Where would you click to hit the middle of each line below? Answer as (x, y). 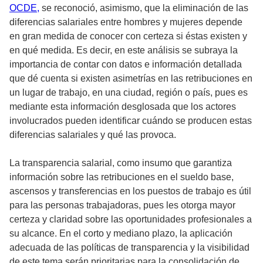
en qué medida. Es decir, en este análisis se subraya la (124, 50)
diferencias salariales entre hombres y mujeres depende (126, 22)
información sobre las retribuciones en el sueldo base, (122, 177)
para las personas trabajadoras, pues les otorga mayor (122, 205)
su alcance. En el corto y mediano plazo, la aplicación (121, 234)
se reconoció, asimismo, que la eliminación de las (144, 8)
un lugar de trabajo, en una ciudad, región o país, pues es (129, 93)
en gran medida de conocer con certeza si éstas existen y (128, 36)
